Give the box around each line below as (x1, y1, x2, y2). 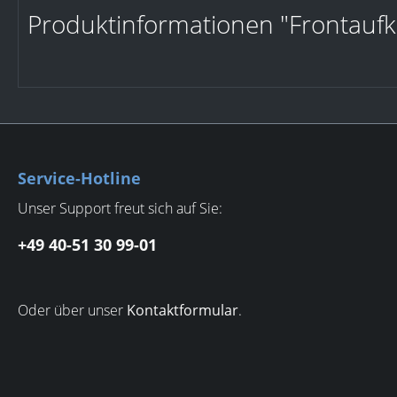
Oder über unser (18, 300, 127, 321)
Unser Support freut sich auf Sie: (18, 198, 222, 219)
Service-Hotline (18, 167, 141, 190)
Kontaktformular (127, 300, 238, 321)
